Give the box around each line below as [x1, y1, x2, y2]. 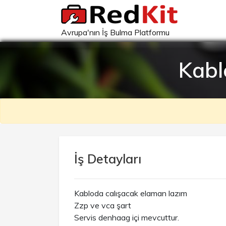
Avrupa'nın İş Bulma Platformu [61, 27, 169, 37]
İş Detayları [74, 151, 141, 166]
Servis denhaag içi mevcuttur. [74, 212, 179, 222]
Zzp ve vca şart [74, 200, 131, 210]
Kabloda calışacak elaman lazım [74, 188, 187, 198]
